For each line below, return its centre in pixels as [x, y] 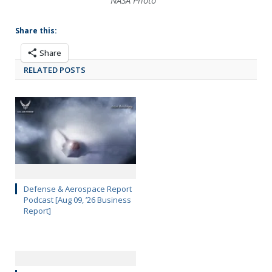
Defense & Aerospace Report [78, 189]
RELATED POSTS [55, 70]
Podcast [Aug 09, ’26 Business [77, 200]
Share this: [36, 31]
